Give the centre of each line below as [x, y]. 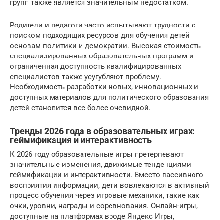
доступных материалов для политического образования [109, 97]
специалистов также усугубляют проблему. [85, 77]
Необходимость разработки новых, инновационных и [104, 87]
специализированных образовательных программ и [102, 56]
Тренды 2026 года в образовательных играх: [102, 131]
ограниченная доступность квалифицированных [96, 66]
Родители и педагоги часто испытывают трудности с [103, 25]
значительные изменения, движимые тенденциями [100, 165]
